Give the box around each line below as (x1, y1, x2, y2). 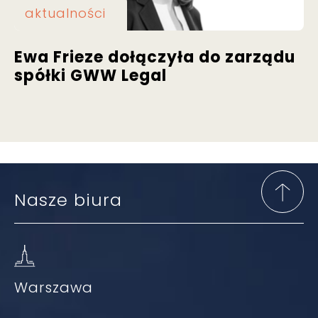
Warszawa (14, 278, 93, 298)
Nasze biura (14, 188, 122, 212)
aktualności (25, 4, 106, 23)
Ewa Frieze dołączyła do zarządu (14, 46, 295, 69)
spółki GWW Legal (14, 65, 167, 87)
